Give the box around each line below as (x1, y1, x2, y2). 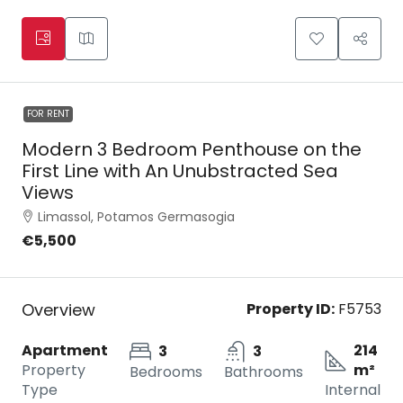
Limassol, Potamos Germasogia (38, 208, 235, 226)
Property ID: (246, 299, 335, 319)
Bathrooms (224, 362, 303, 382)
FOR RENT (27, 107, 69, 121)
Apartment (22, 340, 108, 361)
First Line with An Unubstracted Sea (22, 158, 338, 184)
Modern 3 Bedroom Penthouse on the (22, 137, 362, 162)
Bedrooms (130, 362, 202, 382)
